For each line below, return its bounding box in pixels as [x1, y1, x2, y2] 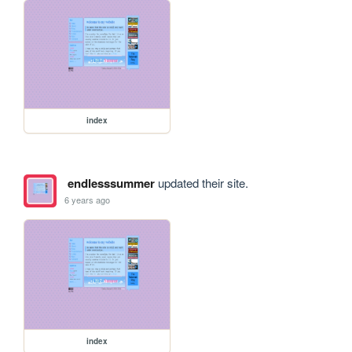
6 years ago [64, 192, 111, 206]
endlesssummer [67, 174, 155, 192]
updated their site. [154, 174, 248, 192]
